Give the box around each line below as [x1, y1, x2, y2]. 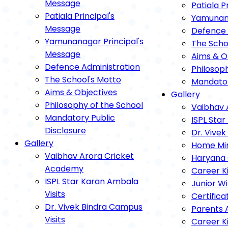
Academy [45, 163, 83, 175]
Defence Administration [45, 61, 140, 73]
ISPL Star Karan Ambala [45, 176, 138, 187]
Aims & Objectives [45, 87, 117, 98]
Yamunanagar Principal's [45, 36, 144, 47]
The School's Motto [45, 74, 121, 85]
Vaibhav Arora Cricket [45, 150, 134, 162]
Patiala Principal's [45, 10, 115, 22]
